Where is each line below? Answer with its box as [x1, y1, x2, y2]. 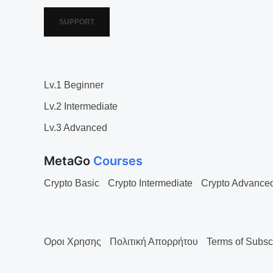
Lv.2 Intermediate [44, 101, 118, 112]
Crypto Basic [44, 178, 99, 188]
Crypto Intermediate [108, 178, 193, 188]
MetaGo [44, 154, 93, 168]
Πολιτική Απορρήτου [110, 236, 198, 247]
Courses [93, 154, 143, 168]
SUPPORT [59, 18, 94, 26]
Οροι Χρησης [44, 236, 101, 247]
